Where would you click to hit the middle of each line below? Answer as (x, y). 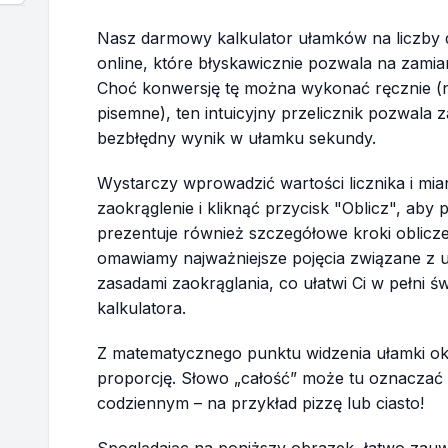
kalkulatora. (141, 308)
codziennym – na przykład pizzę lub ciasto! (260, 403)
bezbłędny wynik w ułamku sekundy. (236, 138)
